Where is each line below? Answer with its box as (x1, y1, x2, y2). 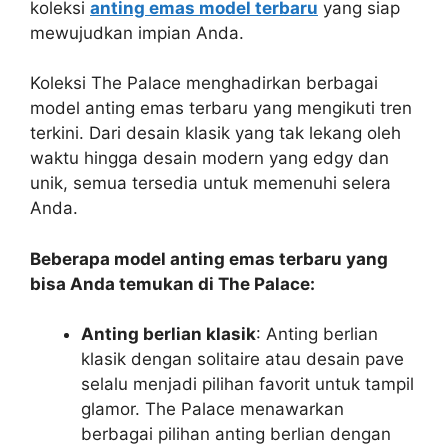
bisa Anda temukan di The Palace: (30, 273, 315, 294)
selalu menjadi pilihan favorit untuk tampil (81, 374, 414, 394)
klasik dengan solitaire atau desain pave (81, 349, 404, 369)
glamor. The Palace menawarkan (81, 399, 344, 419)
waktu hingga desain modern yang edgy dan (30, 148, 389, 168)
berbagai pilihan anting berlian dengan (81, 424, 391, 444)
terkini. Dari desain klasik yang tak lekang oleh (30, 123, 401, 143)
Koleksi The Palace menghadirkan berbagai (30, 73, 378, 93)
